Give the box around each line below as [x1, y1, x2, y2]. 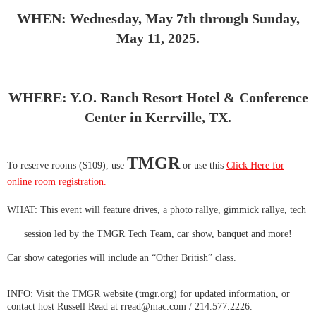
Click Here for [226, 160, 284, 171]
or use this [180, 160, 226, 171]
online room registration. [7, 176, 107, 188]
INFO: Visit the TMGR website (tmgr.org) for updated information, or [7, 288, 290, 300]
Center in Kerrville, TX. [85, 109, 231, 126]
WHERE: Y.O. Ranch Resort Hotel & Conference [8, 90, 308, 106]
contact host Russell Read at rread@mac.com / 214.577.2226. [7, 301, 253, 312]
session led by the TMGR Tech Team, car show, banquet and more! [24, 229, 292, 240]
